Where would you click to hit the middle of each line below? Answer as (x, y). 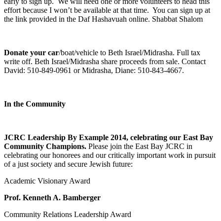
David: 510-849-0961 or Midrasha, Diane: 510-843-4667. (94, 70)
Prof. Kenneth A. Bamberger (52, 197)
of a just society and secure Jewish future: (68, 164)
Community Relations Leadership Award (68, 214)
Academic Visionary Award (47, 181)
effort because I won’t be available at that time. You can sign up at (107, 10)
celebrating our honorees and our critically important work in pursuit (110, 155)
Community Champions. (46, 146)
